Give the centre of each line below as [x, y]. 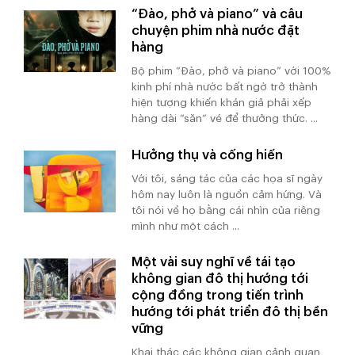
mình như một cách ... [186, 226]
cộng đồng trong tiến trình [218, 295]
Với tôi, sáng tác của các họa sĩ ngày [227, 178]
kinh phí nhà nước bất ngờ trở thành [225, 87]
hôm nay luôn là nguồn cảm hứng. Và [227, 194]
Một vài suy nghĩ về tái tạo [214, 261]
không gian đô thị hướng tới [220, 278]
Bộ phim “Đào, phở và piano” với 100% [231, 71]
